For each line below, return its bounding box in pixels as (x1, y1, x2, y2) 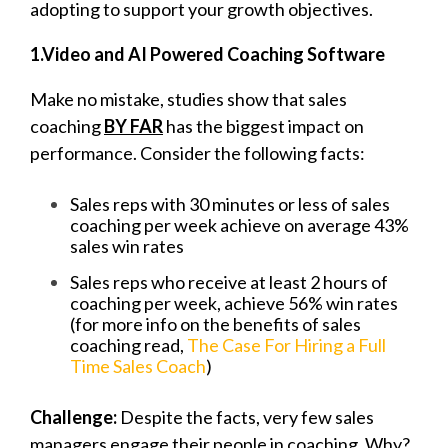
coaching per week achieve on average (70, 213, 374, 236)
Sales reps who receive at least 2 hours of (70, 270, 388, 293)
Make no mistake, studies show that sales (30, 87, 347, 110)
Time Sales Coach (70, 354, 206, 377)
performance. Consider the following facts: (30, 141, 365, 164)
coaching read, (70, 333, 187, 356)
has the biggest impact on (163, 114, 364, 137)
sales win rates (70, 234, 187, 257)
